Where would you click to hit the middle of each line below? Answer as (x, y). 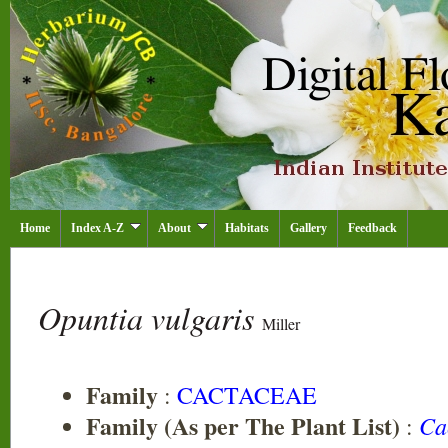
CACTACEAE (247, 395)
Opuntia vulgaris (150, 317)
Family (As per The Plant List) (243, 425)
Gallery (308, 228)
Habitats (247, 228)
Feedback (372, 228)
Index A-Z (97, 228)
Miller (281, 323)
